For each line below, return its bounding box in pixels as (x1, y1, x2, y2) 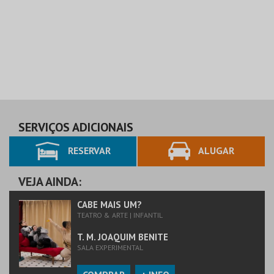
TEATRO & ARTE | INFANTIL (77, 210, 163, 220)
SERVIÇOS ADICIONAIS (18, 119, 133, 135)
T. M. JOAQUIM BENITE (77, 231, 168, 243)
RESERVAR (65, 144, 111, 157)
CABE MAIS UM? (77, 199, 142, 210)
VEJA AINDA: (18, 174, 81, 190)
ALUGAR (196, 144, 234, 157)
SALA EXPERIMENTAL (77, 243, 143, 252)
